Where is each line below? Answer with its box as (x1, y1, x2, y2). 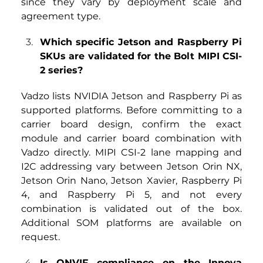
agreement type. (21, 11, 100, 22)
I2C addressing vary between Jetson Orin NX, (21, 161, 242, 173)
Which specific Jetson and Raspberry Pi (39, 36, 242, 48)
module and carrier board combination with (21, 133, 242, 144)
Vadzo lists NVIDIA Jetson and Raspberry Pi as (21, 90, 242, 102)
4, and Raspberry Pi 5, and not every (21, 189, 242, 201)
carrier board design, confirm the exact (21, 119, 242, 130)
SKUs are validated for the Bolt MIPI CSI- (39, 50, 242, 62)
